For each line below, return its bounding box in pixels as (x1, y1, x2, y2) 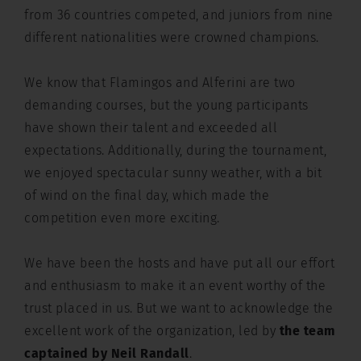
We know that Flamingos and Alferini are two (24, 75, 296, 90)
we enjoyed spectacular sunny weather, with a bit (24, 165, 322, 180)
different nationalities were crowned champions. (24, 30, 319, 45)
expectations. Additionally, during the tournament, (24, 143, 326, 158)
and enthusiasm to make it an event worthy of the (24, 278, 326, 293)
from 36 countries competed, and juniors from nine (24, 7, 334, 23)
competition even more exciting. (24, 210, 220, 226)
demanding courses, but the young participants (24, 98, 309, 113)
